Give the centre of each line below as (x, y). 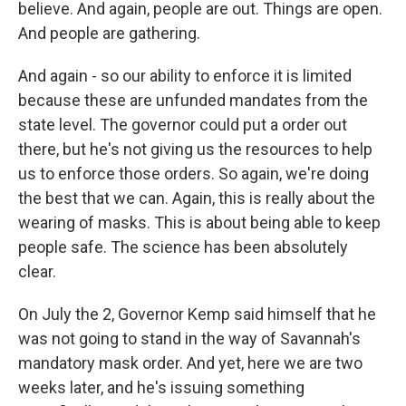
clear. (37, 271)
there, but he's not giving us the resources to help (195, 149)
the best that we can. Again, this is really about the (197, 198)
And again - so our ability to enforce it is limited (185, 76)
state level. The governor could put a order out (183, 125)
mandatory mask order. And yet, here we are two (190, 363)
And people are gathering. (109, 33)
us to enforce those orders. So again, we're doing (193, 174)
